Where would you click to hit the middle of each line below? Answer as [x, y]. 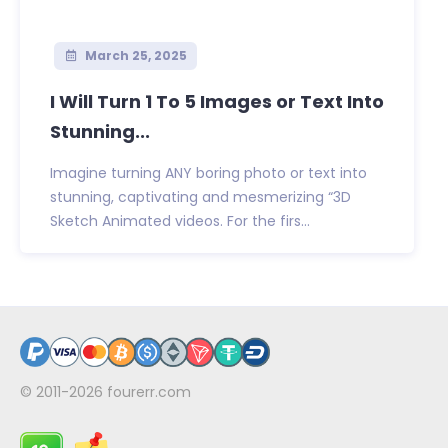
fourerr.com [149, 392]
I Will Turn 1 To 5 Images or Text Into [217, 102]
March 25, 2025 [134, 56]
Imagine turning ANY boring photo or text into [208, 173]
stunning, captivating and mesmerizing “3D [200, 197]
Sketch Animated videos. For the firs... [180, 221]
